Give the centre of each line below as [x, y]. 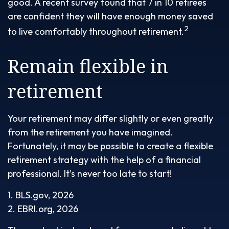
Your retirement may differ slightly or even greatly [110, 118]
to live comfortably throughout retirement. [96, 31]
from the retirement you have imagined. [90, 132]
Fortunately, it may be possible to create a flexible [110, 146]
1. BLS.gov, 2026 [41, 195]
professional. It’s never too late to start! [90, 174]
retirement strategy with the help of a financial [104, 160]
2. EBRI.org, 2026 [43, 209]
